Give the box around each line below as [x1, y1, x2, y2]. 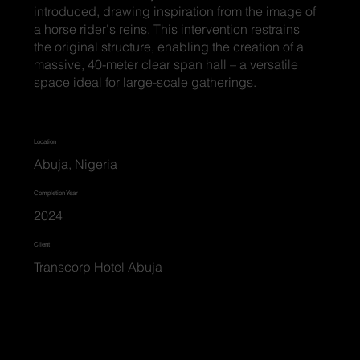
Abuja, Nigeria [34, 156, 118, 173]
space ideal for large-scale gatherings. [34, 73, 257, 90]
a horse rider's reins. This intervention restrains [34, 20, 301, 37]
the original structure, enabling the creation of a [34, 38, 305, 55]
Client [34, 239, 51, 248]
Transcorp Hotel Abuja [34, 259, 163, 276]
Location [34, 137, 57, 145]
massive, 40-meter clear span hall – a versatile [34, 55, 299, 72]
